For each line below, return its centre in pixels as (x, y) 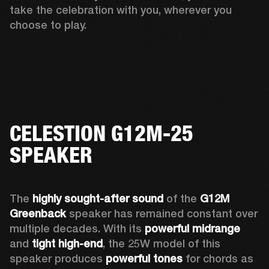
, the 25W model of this (162, 243)
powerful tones (144, 258)
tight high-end (67, 243)
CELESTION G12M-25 (101, 133)
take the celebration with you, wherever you (121, 10)
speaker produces (58, 258)
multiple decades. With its (77, 228)
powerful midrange (192, 228)
